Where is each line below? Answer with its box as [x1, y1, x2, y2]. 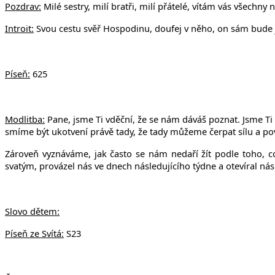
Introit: [5, 21, 34, 34]
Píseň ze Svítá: [5, 227, 64, 239]
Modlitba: [5, 112, 45, 125]
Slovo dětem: [5, 204, 60, 217]
